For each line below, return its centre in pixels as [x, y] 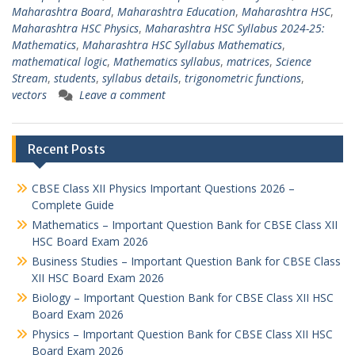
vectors [29, 95]
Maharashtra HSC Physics [75, 28]
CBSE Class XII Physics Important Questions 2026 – [163, 188]
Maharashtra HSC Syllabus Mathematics [182, 45]
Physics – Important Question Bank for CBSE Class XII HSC [182, 334]
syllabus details [140, 78]
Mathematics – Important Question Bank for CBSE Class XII [185, 225]
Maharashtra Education [176, 11]
